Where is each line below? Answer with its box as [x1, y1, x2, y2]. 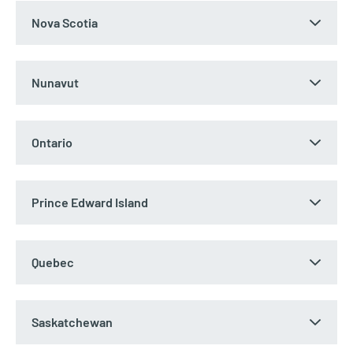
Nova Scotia [32, 14, 98, 30]
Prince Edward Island [32, 194, 148, 210]
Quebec [32, 254, 74, 269]
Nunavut [32, 74, 79, 90]
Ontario [32, 134, 72, 150]
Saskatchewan [32, 314, 113, 329]
